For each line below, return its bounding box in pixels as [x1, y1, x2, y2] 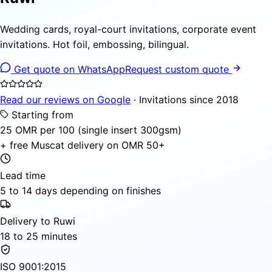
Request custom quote [125, 63, 232, 75]
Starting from [8, 108, 73, 121]
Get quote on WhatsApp [11, 63, 125, 75]
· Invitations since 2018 [131, 93, 239, 106]
